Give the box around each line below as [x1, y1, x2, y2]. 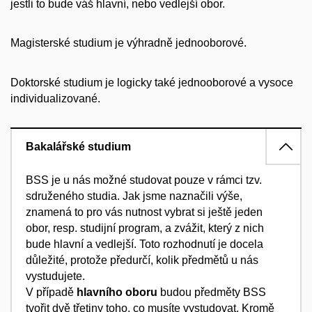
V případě [26, 286, 77, 298]
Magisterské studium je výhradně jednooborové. [10, 37, 249, 49]
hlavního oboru [77, 286, 157, 298]
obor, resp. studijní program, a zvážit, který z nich [26, 221, 264, 234]
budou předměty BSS [157, 286, 266, 298]
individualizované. [10, 92, 103, 104]
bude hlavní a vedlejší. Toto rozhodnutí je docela [26, 237, 263, 250]
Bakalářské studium [26, 140, 131, 153]
